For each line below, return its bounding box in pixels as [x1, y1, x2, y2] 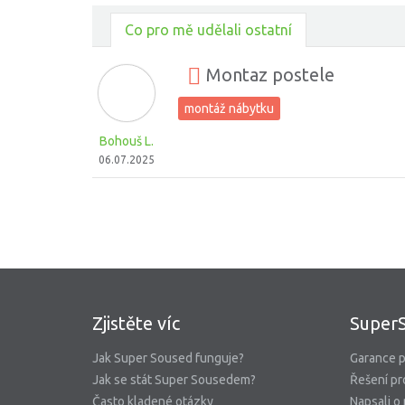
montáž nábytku [184, 101, 274, 116]
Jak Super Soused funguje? [92, 351, 244, 365]
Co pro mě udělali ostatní [125, 22, 292, 38]
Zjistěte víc [92, 313, 180, 334]
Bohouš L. [99, 134, 154, 148]
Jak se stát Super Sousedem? [92, 372, 256, 387]
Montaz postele [202, 64, 334, 86]
